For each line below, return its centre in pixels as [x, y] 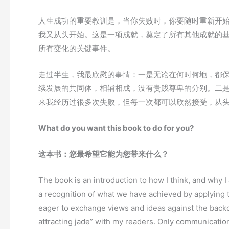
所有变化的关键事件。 [77, 49]
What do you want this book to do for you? [116, 128]
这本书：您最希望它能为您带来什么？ [104, 154]
